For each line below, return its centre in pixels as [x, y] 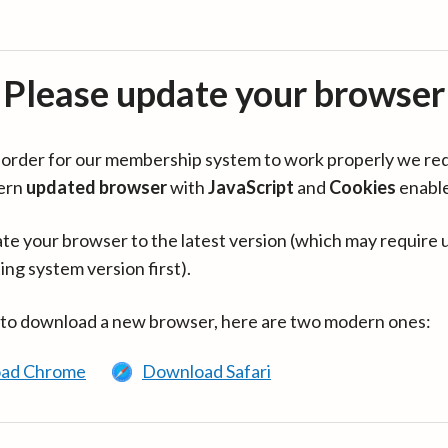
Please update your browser [224, 93]
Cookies [362, 187]
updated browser [96, 187]
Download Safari [206, 371]
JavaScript [251, 187]
